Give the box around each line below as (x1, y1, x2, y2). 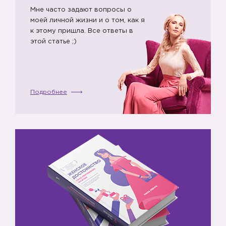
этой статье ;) (30, 39, 77, 44)
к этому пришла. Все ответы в (30, 28, 133, 34)
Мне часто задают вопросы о (30, 7, 132, 13)
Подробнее (30, 89, 67, 95)
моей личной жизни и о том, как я (30, 18, 145, 23)
